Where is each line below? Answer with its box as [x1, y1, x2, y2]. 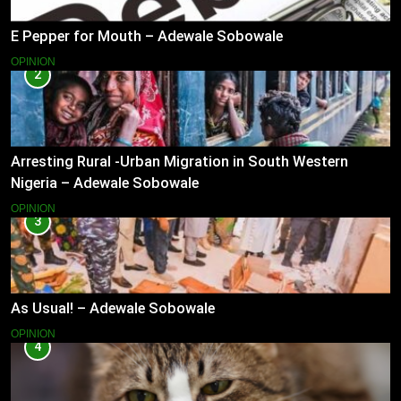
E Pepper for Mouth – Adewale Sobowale [11, 28, 283, 46]
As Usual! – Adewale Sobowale [11, 299, 215, 317]
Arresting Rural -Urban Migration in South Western [11, 152, 348, 170]
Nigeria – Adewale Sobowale [11, 174, 199, 192]
